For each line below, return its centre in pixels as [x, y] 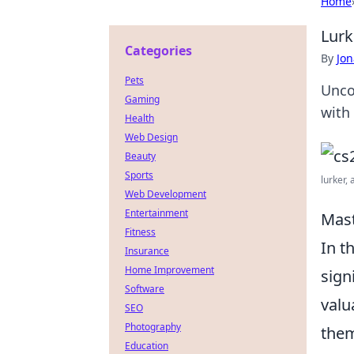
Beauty [140, 156]
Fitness [140, 232]
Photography [153, 327]
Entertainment [156, 213]
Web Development [166, 194]
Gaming [142, 99]
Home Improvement [169, 270]
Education [147, 346]
